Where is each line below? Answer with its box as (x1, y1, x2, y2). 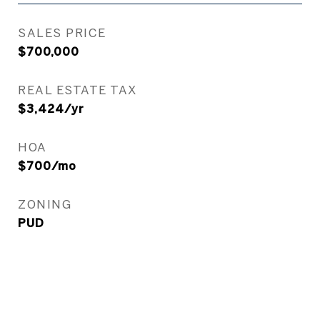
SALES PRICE (18, 26, 106, 39)
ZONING (18, 197, 71, 211)
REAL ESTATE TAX (18, 83, 137, 96)
